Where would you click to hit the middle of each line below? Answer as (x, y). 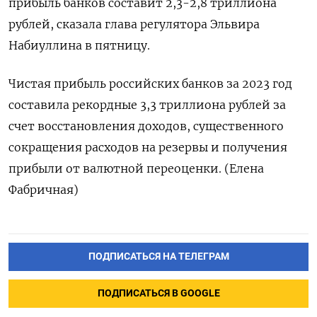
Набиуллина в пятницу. (79, 46)
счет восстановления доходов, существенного (146, 126)
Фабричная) (44, 190)
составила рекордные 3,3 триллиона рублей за (147, 105)
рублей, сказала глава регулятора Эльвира (134, 24)
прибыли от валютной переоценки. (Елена (136, 169)
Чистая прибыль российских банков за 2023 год (150, 84)
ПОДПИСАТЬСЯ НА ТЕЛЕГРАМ (158, 257)
